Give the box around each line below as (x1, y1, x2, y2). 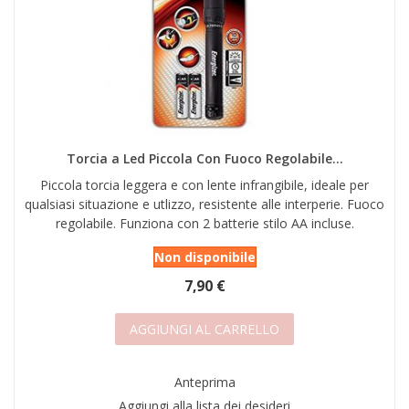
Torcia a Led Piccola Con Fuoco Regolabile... (66, 150, 343, 168)
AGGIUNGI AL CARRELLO (130, 320, 279, 339)
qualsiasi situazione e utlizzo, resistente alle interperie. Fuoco (25, 195, 384, 214)
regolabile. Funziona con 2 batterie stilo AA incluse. (55, 215, 354, 233)
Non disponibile (153, 248, 256, 267)
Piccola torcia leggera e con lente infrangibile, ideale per (40, 176, 369, 194)
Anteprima (173, 373, 236, 392)
